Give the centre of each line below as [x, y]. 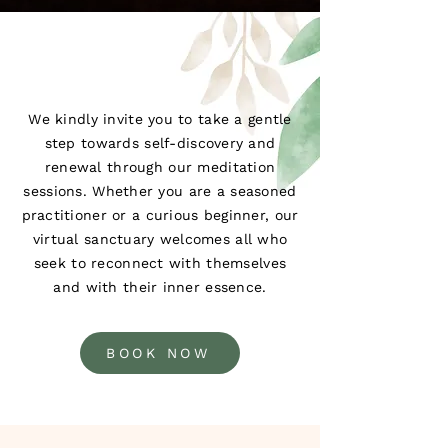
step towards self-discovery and [160, 143]
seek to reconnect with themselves [160, 263]
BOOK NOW [158, 353]
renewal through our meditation [160, 167]
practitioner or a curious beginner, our [160, 215]
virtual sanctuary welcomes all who [160, 239]
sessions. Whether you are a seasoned [160, 191]
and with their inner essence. [160, 287]
